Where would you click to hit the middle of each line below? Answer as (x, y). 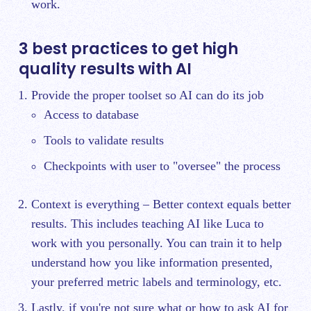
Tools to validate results (104, 140)
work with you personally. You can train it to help (157, 243)
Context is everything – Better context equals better (161, 204)
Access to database (91, 115)
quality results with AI (105, 69)
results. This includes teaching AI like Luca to (148, 224)
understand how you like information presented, (152, 262)
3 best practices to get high (128, 49)
